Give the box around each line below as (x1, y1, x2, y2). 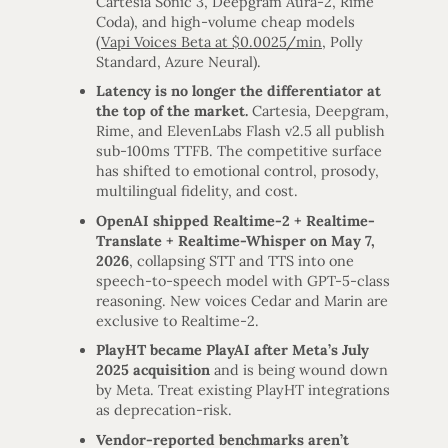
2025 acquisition (96, 361, 210, 380)
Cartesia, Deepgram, (248, 102, 389, 121)
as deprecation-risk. (96, 401, 232, 420)
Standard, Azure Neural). (96, 52, 261, 71)
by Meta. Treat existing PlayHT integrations (96, 381, 390, 400)
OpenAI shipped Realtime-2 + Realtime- (96, 211, 375, 230)
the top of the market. (96, 102, 248, 121)
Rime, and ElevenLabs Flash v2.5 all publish (96, 122, 385, 141)
